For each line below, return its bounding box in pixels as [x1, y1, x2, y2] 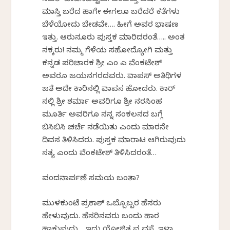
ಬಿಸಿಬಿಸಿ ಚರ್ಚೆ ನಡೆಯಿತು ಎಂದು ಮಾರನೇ [42, 123, 169, 134]
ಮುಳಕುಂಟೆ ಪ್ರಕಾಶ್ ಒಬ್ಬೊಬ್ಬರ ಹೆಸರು [42, 199, 162, 210]
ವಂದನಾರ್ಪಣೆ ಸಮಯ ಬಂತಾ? [42, 174, 140, 185]
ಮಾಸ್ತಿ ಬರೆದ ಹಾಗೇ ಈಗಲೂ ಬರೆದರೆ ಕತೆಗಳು [42, 8, 180, 18]
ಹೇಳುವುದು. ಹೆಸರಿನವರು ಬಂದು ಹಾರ [42, 212, 160, 223]
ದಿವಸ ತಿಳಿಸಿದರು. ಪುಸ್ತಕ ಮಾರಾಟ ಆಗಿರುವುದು [42, 136, 186, 147]
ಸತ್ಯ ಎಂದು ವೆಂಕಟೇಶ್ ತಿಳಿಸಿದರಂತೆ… [42, 149, 157, 160]
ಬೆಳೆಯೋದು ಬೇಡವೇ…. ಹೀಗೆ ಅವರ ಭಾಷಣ [42, 21, 179, 31]
